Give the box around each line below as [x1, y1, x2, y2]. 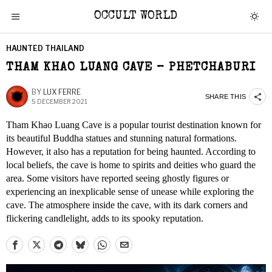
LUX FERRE [43, 87, 81, 97]
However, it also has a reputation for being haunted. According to [6, 146, 256, 157]
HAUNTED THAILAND [6, 44, 84, 53]
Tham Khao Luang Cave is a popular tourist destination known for [6, 120, 261, 130]
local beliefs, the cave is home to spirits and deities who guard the [6, 160, 256, 170]
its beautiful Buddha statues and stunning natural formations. [6, 133, 237, 143]
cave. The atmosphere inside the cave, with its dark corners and [6, 200, 248, 210]
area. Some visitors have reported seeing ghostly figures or [6, 173, 229, 183]
